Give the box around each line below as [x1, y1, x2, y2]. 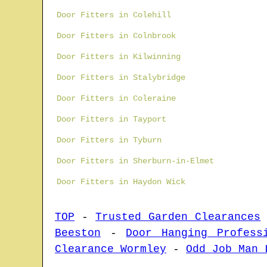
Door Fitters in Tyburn [57, 135, 162, 145]
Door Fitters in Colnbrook [57, 31, 176, 41]
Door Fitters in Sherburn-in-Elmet [57, 156, 214, 166]
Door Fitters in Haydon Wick [57, 177, 185, 187]
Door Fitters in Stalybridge [57, 73, 185, 83]
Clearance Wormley [55, 243, 166, 256]
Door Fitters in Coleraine [57, 94, 176, 104]
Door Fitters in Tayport [57, 114, 166, 125]
